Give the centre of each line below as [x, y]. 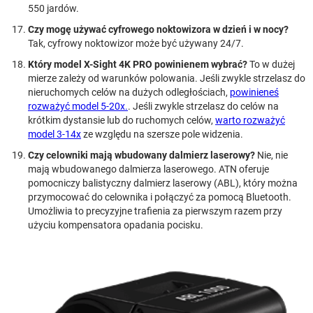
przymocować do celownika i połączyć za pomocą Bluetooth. [160, 197]
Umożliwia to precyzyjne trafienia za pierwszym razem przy [155, 211]
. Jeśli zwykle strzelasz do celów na [203, 106]
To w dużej [271, 64]
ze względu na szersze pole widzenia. [162, 134]
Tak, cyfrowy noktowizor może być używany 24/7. [136, 43]
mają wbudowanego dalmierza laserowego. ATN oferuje [148, 169]
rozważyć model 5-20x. [78, 106]
